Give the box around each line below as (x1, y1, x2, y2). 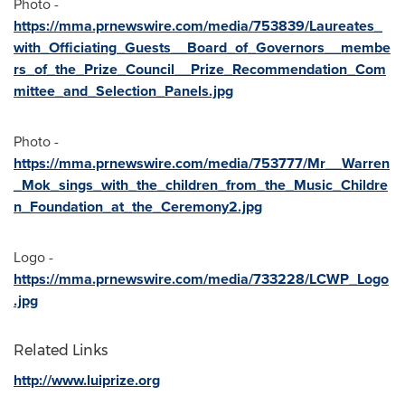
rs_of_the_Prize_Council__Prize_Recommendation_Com (14, 59, 386, 80)
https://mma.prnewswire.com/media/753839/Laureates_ (14, 15, 382, 36)
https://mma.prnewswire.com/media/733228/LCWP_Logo (14, 268, 389, 289)
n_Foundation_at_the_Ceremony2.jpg (14, 196, 262, 217)
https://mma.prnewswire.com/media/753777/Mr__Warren (14, 153, 390, 174)
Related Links (14, 342, 108, 359)
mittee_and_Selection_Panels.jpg (14, 80, 233, 101)
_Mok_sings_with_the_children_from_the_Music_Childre (14, 174, 388, 195)
